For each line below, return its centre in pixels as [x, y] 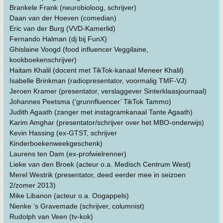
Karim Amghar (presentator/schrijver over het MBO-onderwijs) [108, 123]
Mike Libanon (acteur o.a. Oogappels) [70, 196]
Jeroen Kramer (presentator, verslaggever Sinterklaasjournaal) [109, 91]
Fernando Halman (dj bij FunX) [59, 39]
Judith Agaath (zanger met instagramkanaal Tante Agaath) [102, 112]
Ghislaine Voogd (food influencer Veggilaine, [79, 50]
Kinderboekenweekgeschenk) [57, 144]
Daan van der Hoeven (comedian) [64, 18]
